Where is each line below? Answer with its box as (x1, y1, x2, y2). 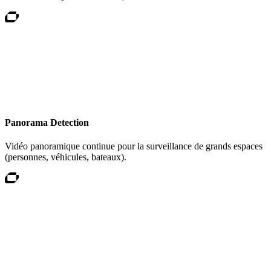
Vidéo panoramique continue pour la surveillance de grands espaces (5, 141, 263, 152)
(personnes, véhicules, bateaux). (5, 152, 126, 163)
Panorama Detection (5, 117, 89, 128)
